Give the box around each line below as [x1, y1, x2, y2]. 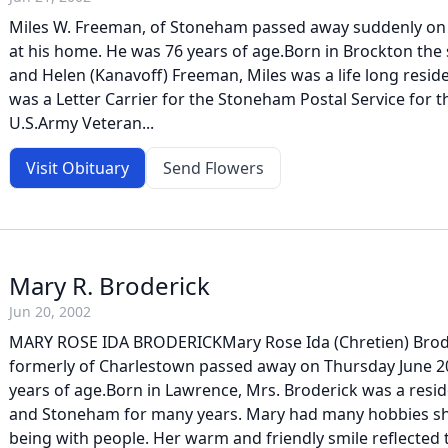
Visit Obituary [26, 157, 129, 179]
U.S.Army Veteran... [9, 112, 154, 134]
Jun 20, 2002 [9, 302, 91, 321]
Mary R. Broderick [9, 269, 210, 302]
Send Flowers [163, 157, 264, 179]
